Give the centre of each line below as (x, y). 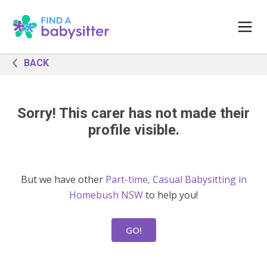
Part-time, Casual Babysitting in (176, 179)
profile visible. (133, 130)
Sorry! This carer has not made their (133, 113)
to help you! (170, 195)
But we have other (63, 179)
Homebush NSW (106, 195)
